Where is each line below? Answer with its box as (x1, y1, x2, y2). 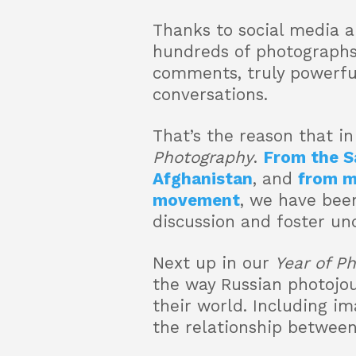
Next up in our (153, 253, 275, 273)
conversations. (153, 85, 268, 104)
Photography (153, 148, 253, 167)
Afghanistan (153, 169, 253, 188)
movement (153, 191, 240, 210)
